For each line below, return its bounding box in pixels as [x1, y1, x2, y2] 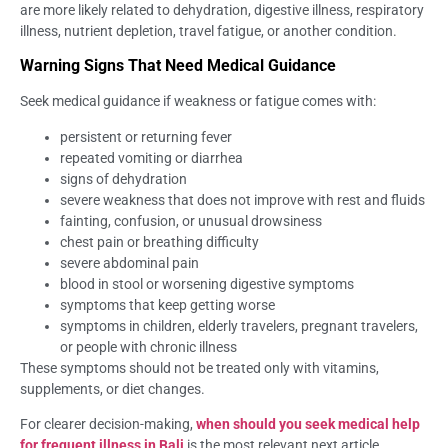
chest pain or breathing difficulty [60, 233, 259, 250]
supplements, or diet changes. [20, 380, 205, 397]
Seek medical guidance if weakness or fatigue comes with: [20, 93, 376, 110]
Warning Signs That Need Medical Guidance [20, 56, 336, 76]
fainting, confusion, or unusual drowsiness [60, 212, 322, 229]
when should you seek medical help [196, 416, 420, 433]
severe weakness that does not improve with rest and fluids [60, 191, 425, 208]
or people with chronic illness [60, 338, 237, 355]
